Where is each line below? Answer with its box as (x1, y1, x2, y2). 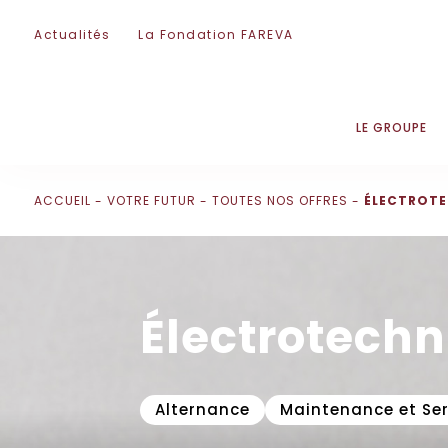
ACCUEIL (34, 192, 91, 209)
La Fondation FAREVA (138, 26, 294, 43)
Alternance (155, 399, 251, 420)
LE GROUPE (355, 119, 427, 137)
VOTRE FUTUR (107, 192, 196, 209)
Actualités (34, 26, 110, 43)
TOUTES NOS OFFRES (212, 192, 348, 209)
